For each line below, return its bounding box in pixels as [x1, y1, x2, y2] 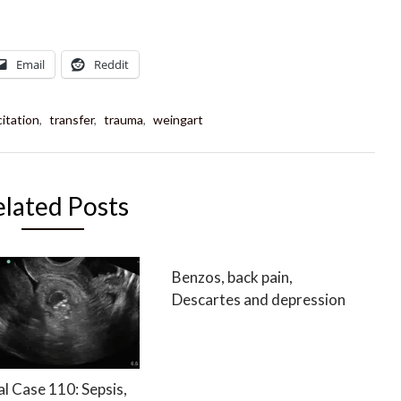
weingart [153, 112, 203, 128]
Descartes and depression [172, 290, 346, 310]
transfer [49, 112, 94, 128]
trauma [104, 112, 143, 128]
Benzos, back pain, [172, 268, 294, 287]
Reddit [94, 56, 129, 73]
